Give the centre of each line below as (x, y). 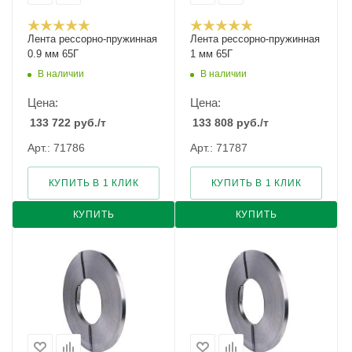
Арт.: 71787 (219, 148)
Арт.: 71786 (56, 148)
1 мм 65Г (211, 54)
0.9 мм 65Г (53, 54)
